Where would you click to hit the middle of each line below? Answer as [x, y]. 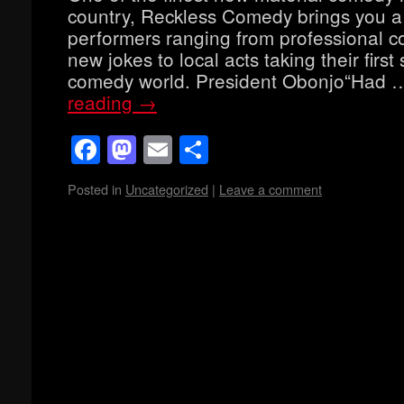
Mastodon [200, 149]
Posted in [95, 188]
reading [103, 102]
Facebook [164, 149]
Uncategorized [167, 188]
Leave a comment [271, 188]
